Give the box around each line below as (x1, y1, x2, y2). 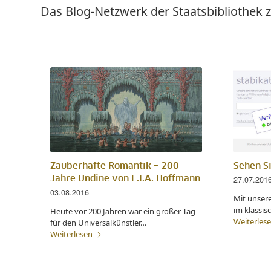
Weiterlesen (50, 229, 93, 240)
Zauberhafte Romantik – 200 (50, 162, 179, 171)
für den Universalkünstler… (50, 217, 146, 229)
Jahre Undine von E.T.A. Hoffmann (50, 174, 200, 184)
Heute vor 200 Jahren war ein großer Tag (50, 206, 195, 217)
